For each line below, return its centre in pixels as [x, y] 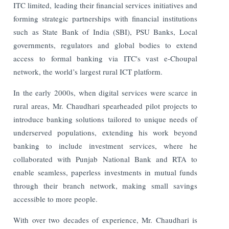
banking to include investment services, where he [105, 145]
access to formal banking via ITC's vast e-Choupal [105, 58]
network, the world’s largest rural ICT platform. [88, 71]
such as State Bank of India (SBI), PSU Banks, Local [105, 31]
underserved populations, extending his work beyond [105, 132]
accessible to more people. [56, 199]
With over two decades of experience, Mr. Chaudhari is [105, 220]
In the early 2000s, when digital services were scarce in [105, 92]
